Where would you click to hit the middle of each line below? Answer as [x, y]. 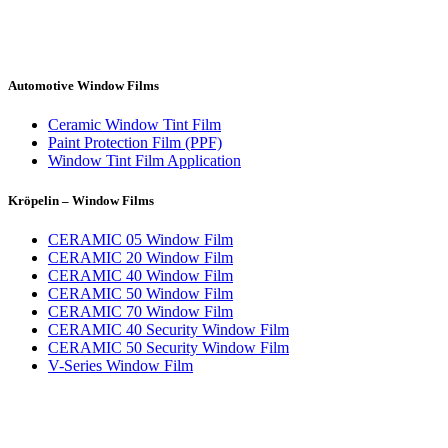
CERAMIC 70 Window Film [140, 311]
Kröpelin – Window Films [81, 200]
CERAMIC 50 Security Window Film [168, 347]
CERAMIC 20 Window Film [140, 257]
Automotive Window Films [83, 86]
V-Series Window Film [120, 365]
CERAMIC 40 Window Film [140, 275]
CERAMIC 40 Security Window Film [168, 329]
